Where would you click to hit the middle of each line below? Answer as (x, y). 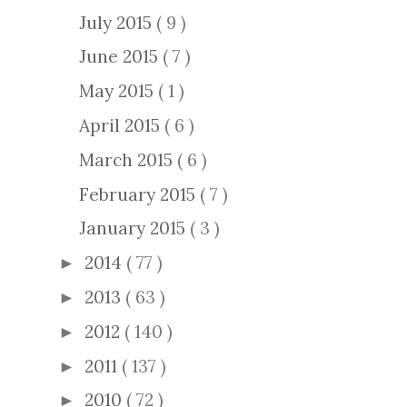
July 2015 (118, 22)
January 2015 (135, 228)
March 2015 (129, 159)
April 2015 (122, 125)
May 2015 (119, 91)
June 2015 (121, 57)
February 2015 (140, 194)
